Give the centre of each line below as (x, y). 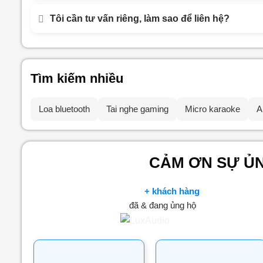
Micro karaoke (213, 109)
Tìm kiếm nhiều (77, 78)
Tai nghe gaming (137, 109)
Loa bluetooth (64, 109)
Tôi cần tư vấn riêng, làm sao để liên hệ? (140, 18)
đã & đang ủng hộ (163, 205)
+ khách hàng (172, 191)
